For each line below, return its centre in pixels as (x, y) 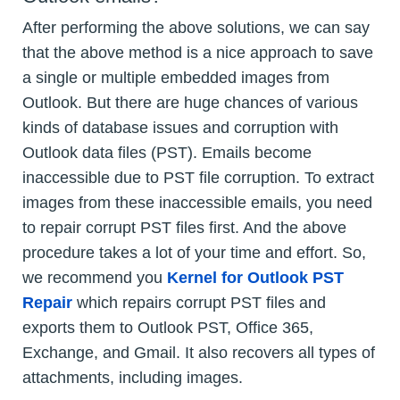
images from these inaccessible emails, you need (197, 203)
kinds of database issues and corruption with (180, 128)
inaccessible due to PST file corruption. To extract (198, 178)
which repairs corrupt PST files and (199, 303)
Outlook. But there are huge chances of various (190, 103)
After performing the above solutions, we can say (196, 28)
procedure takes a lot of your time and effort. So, (194, 253)
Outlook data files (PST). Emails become (167, 153)
